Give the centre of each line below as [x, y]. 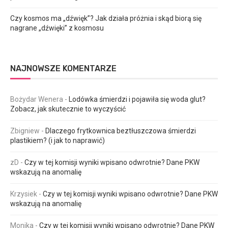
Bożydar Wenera [37, 99]
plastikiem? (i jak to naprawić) [58, 140]
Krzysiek [24, 194]
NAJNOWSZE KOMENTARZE [63, 68]
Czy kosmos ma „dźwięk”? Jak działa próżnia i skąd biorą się [106, 18]
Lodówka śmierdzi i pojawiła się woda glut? [137, 99]
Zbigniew [25, 131]
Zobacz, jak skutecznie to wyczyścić [68, 109]
